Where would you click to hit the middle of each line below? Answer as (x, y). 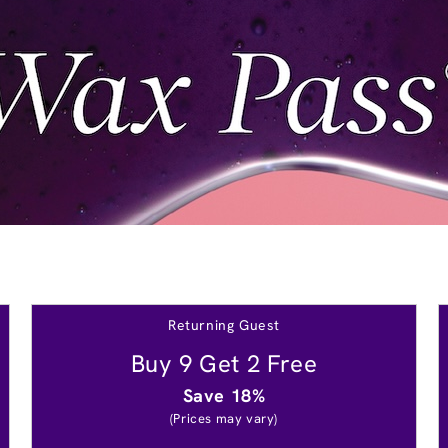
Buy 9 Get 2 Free (224, 363)
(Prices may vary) (224, 418)
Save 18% (224, 395)
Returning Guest (224, 324)
